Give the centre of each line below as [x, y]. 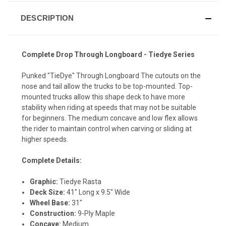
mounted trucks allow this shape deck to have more [103, 97]
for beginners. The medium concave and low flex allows [110, 118]
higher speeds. [45, 139]
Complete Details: [52, 160]
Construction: [54, 213]
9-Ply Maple [97, 213]
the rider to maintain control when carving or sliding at [107, 128]
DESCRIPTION [47, 18]
